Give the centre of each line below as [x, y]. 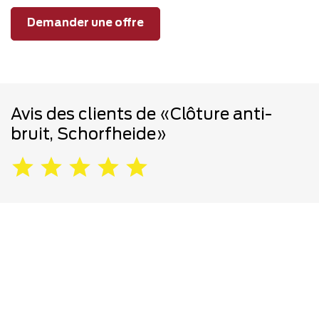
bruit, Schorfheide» [89, 134]
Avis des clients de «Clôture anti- [141, 114]
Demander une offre [85, 23]
